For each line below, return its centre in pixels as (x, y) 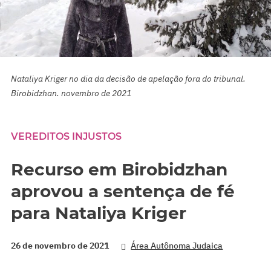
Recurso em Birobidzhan (119, 169)
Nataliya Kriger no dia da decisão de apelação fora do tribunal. (128, 78)
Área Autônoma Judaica (177, 245)
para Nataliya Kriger (99, 213)
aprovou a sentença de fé (123, 191)
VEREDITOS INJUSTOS (66, 136)
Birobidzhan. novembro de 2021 (71, 93)
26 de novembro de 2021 (60, 245)
